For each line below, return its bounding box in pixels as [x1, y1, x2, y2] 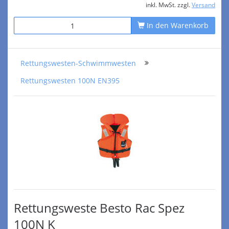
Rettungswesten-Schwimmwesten [20, 58, 136, 68]
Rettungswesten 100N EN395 [20, 76, 120, 85]
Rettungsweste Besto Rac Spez [14, 199, 185, 216]
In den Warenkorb [145, 20, 209, 30]
